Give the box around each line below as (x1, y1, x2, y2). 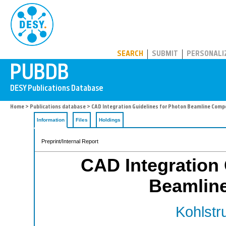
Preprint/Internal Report (41, 138, 98, 144)
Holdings (99, 117, 121, 123)
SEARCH (117, 50, 143, 58)
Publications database (30, 104, 86, 110)
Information (37, 117, 65, 123)
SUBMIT (152, 50, 178, 58)
